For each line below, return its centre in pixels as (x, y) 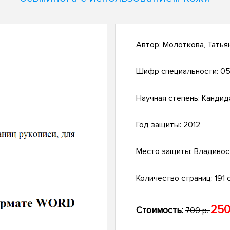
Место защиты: (165, 152)
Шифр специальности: (178, 72)
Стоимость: (160, 210)
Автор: (149, 45)
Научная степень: (169, 98)
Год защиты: (160, 125)
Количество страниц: (175, 178)
